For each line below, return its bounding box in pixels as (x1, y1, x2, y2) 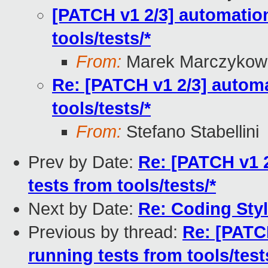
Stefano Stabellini (121, 122, 259, 142)
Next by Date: (28, 199, 138, 219)
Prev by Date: (28, 153, 138, 172)
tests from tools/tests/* (28, 176, 216, 196)
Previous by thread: (28, 223, 182, 242)
